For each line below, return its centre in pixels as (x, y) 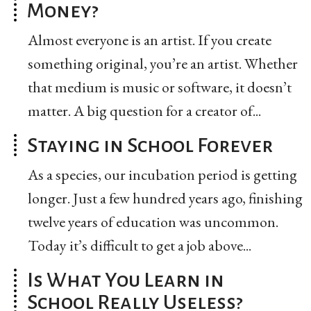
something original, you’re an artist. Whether (163, 63)
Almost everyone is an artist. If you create (150, 40)
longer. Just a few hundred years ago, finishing (165, 198)
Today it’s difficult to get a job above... (140, 245)
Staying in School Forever (150, 145)
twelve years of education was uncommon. (153, 221)
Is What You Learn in (126, 279)
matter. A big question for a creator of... (144, 110)
